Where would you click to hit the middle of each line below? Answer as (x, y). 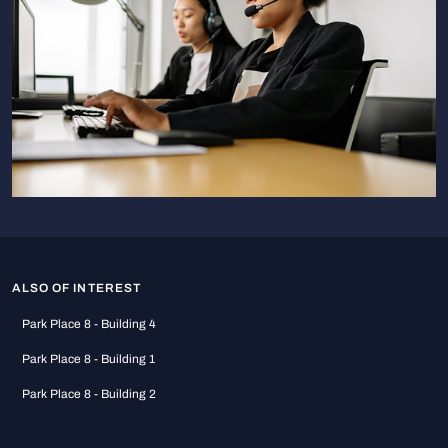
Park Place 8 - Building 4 (89, 325)
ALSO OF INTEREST (76, 289)
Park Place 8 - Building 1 (88, 360)
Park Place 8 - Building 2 (89, 395)
